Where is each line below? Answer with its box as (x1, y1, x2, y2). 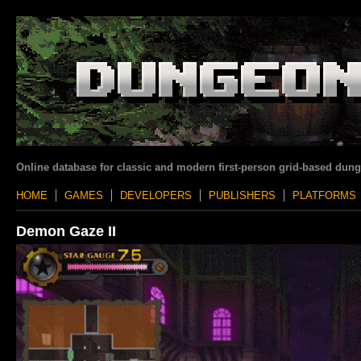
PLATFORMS (293, 189, 356, 201)
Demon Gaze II (16, 223, 116, 239)
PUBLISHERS (209, 189, 276, 201)
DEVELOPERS (120, 189, 192, 201)
